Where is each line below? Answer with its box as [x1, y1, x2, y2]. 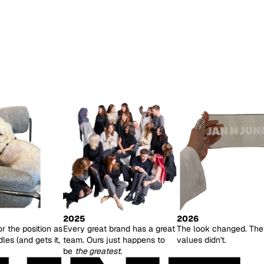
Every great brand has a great [63, 223, 176, 235]
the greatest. [75, 246, 123, 257]
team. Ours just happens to [63, 235, 166, 246]
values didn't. [176, 235, 226, 246]
